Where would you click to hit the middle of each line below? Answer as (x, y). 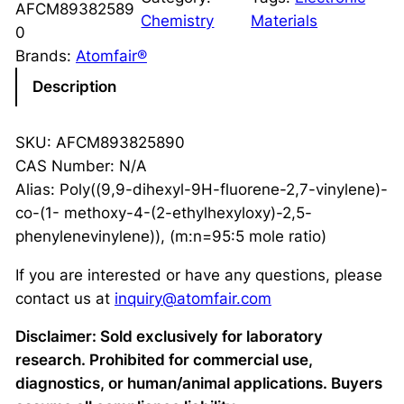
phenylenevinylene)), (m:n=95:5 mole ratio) (170, 236)
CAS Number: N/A (81, 165)
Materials (285, 20)
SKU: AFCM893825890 (100, 142)
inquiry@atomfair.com (193, 298)
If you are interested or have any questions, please (198, 275)
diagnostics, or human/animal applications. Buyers (198, 384)
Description (74, 87)
